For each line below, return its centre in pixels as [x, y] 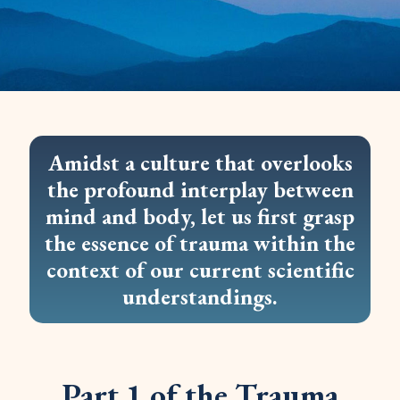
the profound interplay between [200, 189]
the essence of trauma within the [200, 243]
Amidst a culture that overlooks [200, 162]
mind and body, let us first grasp [200, 216]
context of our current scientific [200, 270]
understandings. [200, 296]
